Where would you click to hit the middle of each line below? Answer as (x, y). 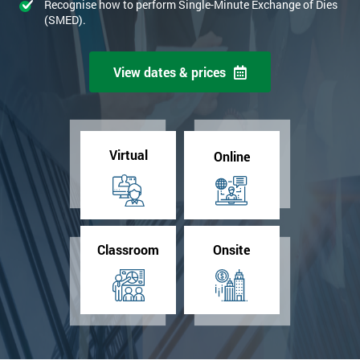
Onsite (232, 250)
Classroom (129, 250)
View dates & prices (170, 72)
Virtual (128, 155)
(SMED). (65, 20)
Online (231, 156)
